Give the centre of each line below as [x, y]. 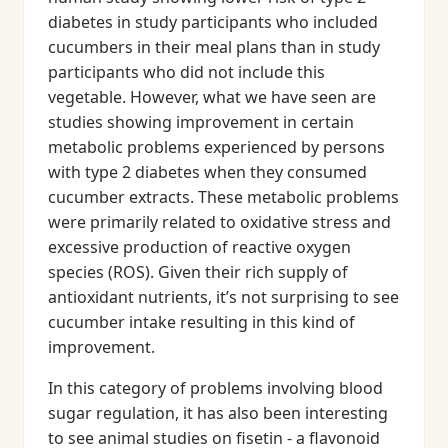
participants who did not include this [186, 72]
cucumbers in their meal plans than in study [214, 47]
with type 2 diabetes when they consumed [207, 172]
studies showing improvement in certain [201, 122]
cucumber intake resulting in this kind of [201, 322]
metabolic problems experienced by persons [216, 147]
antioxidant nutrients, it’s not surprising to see [223, 297]
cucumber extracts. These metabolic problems [223, 197]
